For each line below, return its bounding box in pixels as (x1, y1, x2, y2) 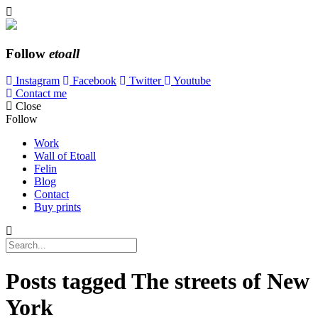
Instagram (13, 75, 60, 87)
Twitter (126, 75, 164, 87)
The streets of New (131, 268, 309, 294)
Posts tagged (6, 268, 131, 294)
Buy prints (34, 201, 81, 214)
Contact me (13, 87, 67, 100)
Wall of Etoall (34, 150, 96, 163)
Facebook (70, 75, 116, 87)
